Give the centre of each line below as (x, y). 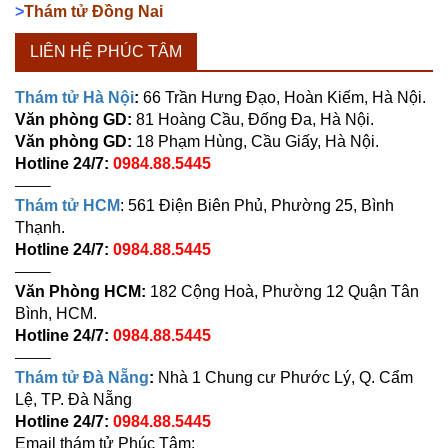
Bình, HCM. (56, 313)
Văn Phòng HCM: (80, 291)
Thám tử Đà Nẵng (82, 377)
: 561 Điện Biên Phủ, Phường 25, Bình (257, 205)
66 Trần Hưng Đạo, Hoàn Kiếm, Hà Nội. (282, 97)
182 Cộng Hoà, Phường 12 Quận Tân (282, 291)
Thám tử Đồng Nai (93, 11)
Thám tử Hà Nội (74, 97)
